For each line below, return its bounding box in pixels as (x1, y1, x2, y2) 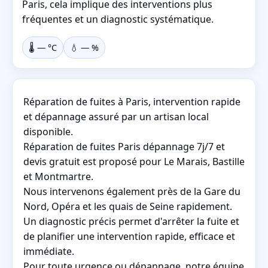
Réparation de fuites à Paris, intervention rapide (23, 95, 240, 108)
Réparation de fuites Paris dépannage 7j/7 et (23, 139, 225, 153)
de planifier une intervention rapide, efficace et (23, 229, 235, 243)
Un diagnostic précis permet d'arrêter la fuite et (23, 214, 239, 228)
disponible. (23, 124, 73, 138)
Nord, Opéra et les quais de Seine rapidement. (23, 199, 232, 213)
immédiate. (23, 244, 74, 258)
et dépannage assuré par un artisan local (23, 109, 209, 123)
